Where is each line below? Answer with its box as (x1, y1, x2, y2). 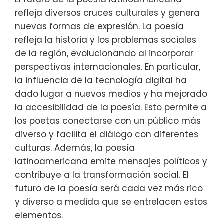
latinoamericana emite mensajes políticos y (15, 155, 207, 168)
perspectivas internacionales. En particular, (15, 61, 200, 73)
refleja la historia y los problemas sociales (15, 34, 196, 46)
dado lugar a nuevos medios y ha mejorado (15, 88, 207, 100)
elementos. (15, 209, 63, 222)
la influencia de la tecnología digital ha (15, 74, 187, 87)
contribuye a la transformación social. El (15, 169, 189, 181)
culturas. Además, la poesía (15, 142, 135, 154)
